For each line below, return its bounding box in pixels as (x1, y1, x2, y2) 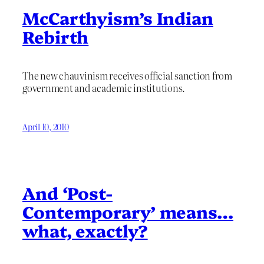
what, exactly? (22, 218, 148, 242)
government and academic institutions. (22, 81, 186, 95)
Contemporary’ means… (22, 199, 233, 223)
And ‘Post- (22, 180, 113, 204)
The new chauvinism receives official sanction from (22, 68, 233, 83)
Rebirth (22, 25, 89, 48)
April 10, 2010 (22, 121, 69, 133)
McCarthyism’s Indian (22, 6, 213, 29)
